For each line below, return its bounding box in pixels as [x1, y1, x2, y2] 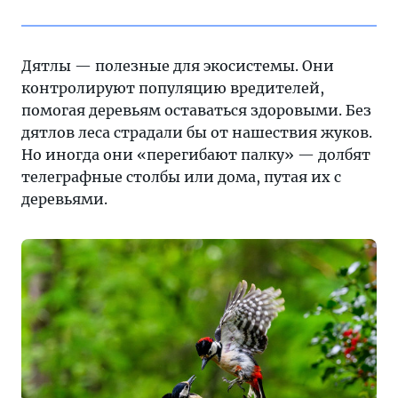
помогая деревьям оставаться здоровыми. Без [21, 101, 371, 120]
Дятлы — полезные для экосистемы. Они [21, 57, 334, 76]
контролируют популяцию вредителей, [21, 79, 324, 98]
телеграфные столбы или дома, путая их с [21, 168, 341, 187]
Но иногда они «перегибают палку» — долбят [21, 146, 370, 164]
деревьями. [21, 190, 107, 209]
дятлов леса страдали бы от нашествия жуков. [21, 123, 372, 142]
